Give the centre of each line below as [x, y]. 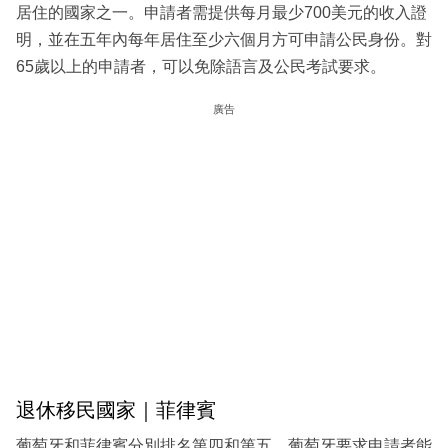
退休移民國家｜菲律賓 [116, 410]
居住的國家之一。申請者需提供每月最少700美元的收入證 [221, 13]
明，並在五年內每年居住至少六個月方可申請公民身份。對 [224, 40]
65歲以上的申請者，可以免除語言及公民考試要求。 [201, 67]
